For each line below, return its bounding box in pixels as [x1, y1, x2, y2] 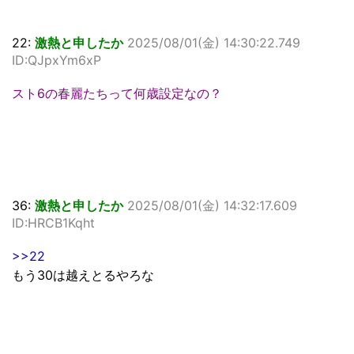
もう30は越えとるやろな [12, 266, 154, 283]
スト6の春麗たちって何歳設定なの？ [12, 85, 222, 101]
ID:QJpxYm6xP [12, 51, 101, 68]
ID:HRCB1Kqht [12, 214, 95, 231]
